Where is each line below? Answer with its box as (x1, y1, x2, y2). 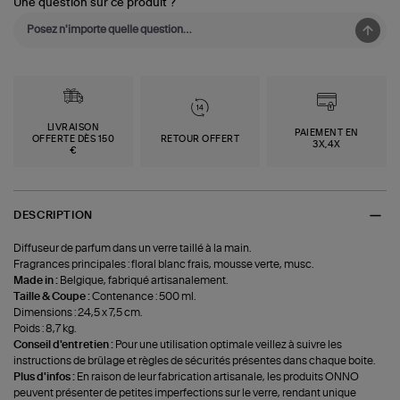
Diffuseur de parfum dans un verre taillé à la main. (13, 242, 252, 254)
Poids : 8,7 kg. (13, 322, 77, 334)
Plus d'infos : (13, 371, 78, 382)
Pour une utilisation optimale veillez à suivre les (115, 338, 343, 350)
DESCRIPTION (13, 210, 93, 221)
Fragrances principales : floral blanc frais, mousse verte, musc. (13, 258, 314, 270)
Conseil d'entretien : (13, 338, 116, 350)
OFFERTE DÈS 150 (31, 134, 115, 144)
